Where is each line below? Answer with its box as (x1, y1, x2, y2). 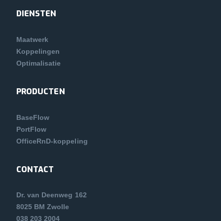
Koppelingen (16, 47, 60, 56)
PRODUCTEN (16, 86, 65, 97)
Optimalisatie (16, 59, 61, 68)
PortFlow (16, 125, 47, 134)
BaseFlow (16, 113, 50, 122)
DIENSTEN (16, 8, 57, 19)
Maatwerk (16, 36, 49, 44)
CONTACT (16, 164, 54, 175)
